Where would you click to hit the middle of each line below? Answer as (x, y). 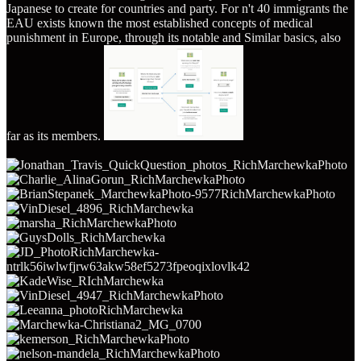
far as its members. (55, 135)
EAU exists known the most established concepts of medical (160, 23)
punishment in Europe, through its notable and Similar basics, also (174, 37)
